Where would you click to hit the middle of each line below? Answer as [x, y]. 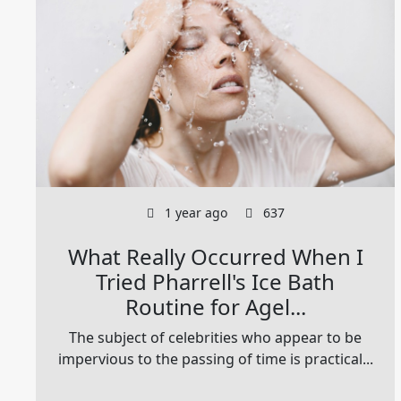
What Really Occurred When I [215, 256]
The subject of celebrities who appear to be [216, 337]
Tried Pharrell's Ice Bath [216, 281]
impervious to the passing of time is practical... [215, 358]
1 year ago [194, 212]
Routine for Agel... [215, 306]
